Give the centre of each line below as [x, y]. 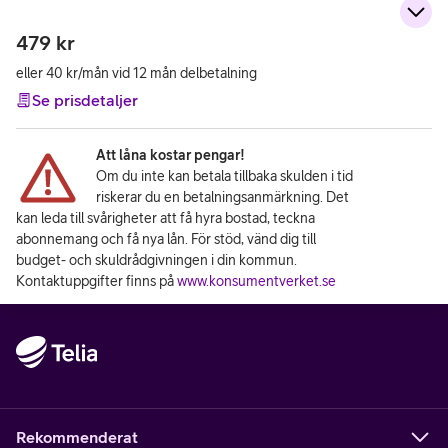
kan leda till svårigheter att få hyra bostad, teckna [165, 218]
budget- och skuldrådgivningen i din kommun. [156, 260]
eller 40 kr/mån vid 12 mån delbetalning [136, 73]
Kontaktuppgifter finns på [96, 281]
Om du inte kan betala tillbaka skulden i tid [224, 176]
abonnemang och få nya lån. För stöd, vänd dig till [166, 239]
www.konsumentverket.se [256, 281]
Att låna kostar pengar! [170, 155]
